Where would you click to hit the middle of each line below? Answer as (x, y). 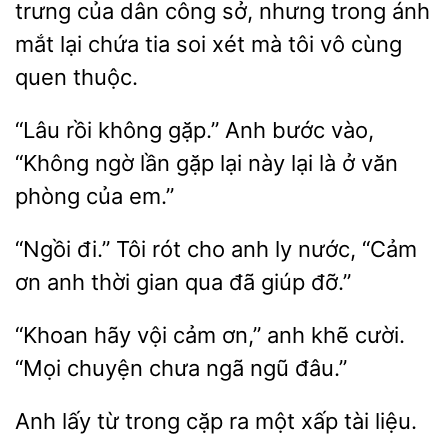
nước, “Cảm (354, 249)
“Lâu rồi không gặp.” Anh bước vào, (194, 130)
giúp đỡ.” (303, 282)
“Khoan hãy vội (94, 335)
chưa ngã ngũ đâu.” (245, 368)
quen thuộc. (76, 77)
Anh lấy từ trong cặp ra (135, 421)
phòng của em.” (94, 196)
